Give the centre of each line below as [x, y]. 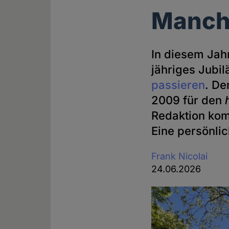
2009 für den [188, 100]
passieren [178, 85]
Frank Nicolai [180, 156]
